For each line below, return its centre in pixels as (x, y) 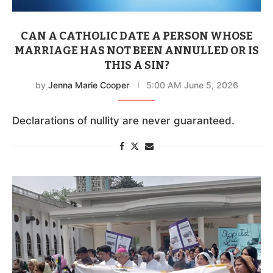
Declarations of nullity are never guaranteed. (123, 120)
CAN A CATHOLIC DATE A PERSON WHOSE (136, 36)
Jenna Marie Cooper (88, 85)
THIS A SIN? (136, 65)
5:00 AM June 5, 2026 (192, 85)
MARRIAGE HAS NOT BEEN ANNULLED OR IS (136, 50)
